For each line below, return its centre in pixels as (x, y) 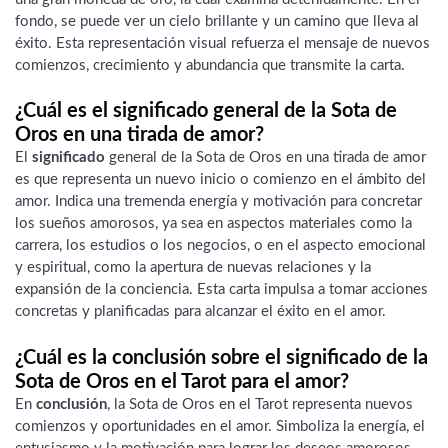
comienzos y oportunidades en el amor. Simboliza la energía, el (220, 426)
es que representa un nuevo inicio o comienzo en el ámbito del (220, 180)
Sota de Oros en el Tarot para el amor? (182, 381)
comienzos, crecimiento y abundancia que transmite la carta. (210, 65)
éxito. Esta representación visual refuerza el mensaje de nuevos (222, 43)
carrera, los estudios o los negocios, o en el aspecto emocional (220, 246)
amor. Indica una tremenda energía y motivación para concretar (218, 202)
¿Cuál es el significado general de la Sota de (206, 111)
